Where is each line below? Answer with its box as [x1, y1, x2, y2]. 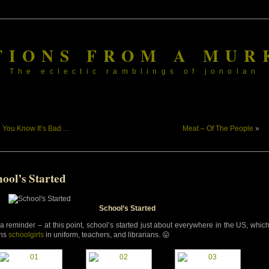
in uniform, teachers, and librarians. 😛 [44, 231, 170, 239]
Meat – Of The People [183, 124, 253, 133]
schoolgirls [8, 231, 44, 239]
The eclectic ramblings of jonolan [9, 67, 260, 76]
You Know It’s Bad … [2, 124, 70, 133]
